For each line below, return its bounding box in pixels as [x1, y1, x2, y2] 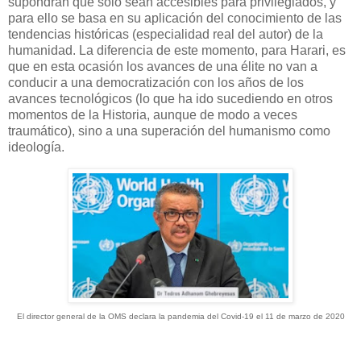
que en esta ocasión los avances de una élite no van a [8, 60, 317, 74]
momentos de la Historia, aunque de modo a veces [8, 108, 297, 122]
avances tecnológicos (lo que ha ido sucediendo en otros [8, 92, 333, 106]
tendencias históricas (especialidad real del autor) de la [8, 27, 323, 42]
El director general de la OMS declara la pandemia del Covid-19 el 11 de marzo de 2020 [16, 312, 345, 322]
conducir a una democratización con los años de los [8, 76, 304, 90]
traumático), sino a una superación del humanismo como [8, 124, 330, 139]
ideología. [8, 140, 64, 155]
